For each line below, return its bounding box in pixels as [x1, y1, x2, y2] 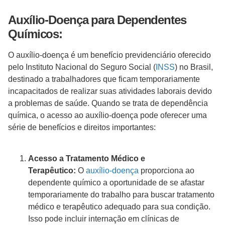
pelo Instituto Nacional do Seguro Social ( [8, 62, 156, 71]
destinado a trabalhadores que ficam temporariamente [8, 74, 200, 83]
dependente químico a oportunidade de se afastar [28, 178, 204, 187]
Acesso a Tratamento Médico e [28, 154, 145, 163]
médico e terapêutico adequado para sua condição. [28, 202, 210, 211]
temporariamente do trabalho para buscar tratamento [28, 190, 214, 199]
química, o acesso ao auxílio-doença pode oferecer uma [8, 110, 207, 120]
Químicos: [8, 27, 63, 41]
